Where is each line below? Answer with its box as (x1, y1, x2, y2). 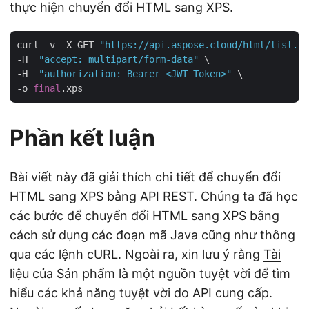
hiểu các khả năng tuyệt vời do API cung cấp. (10, 286, 272, 301)
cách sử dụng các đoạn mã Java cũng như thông (10, 228, 295, 243)
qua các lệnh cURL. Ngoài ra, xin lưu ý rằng (10, 247, 263, 262)
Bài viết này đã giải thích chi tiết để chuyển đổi (10, 170, 281, 185)
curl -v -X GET (17, 39, 99, 51)
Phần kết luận (10, 124, 155, 152)
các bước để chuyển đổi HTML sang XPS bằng (10, 208, 279, 223)
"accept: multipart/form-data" (39, 54, 199, 66)
